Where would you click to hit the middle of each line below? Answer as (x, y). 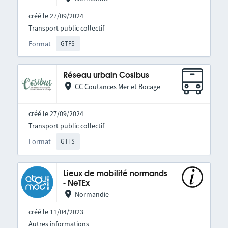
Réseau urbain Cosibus (106, 76)
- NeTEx (76, 183)
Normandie (92, 194)
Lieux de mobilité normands (115, 174)
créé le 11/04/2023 (56, 211)
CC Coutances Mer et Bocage (117, 87)
